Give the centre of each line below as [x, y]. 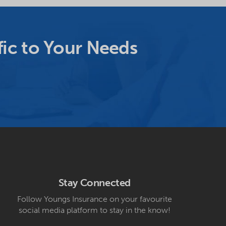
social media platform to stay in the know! [94, 210]
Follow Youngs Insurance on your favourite [94, 199]
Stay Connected [95, 183]
